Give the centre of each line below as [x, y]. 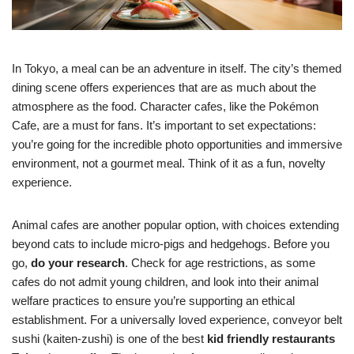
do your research [78, 262]
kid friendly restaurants [271, 338]
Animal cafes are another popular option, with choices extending [175, 224]
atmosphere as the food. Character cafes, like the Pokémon [165, 106]
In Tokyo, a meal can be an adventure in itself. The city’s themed [177, 68]
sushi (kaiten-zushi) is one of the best [109, 338]
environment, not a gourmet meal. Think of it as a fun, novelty [169, 163]
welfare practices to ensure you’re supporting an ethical [153, 300]
